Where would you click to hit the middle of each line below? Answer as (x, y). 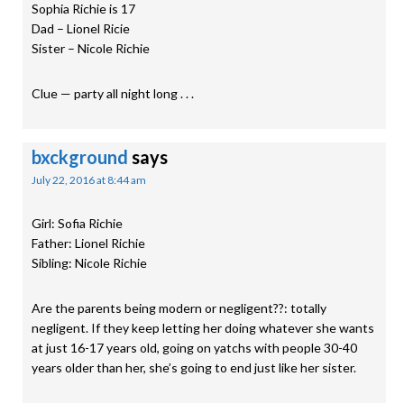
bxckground (80, 157)
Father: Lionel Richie (88, 243)
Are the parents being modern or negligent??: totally (179, 308)
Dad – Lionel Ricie (81, 28)
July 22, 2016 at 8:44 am (89, 180)
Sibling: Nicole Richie (89, 263)
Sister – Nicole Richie (91, 48)
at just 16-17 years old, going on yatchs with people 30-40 (194, 348)
